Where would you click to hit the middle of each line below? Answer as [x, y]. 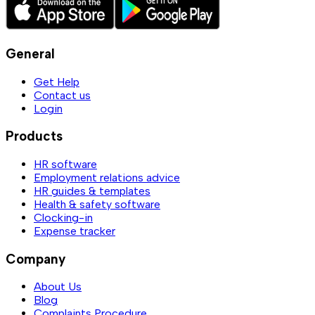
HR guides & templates [92, 191]
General [30, 53]
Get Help [57, 82]
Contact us [62, 95]
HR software [65, 164]
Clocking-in [63, 217]
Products [34, 136]
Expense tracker [75, 231]
